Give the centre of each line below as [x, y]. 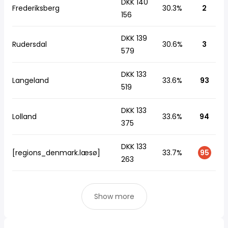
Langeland [31, 80]
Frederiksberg [36, 8]
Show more [114, 196]
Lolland [24, 117]
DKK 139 [134, 38]
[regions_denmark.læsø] [56, 153]
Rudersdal [30, 44]
